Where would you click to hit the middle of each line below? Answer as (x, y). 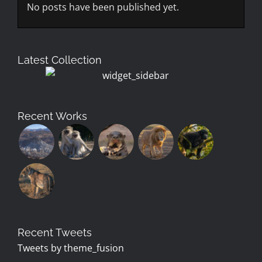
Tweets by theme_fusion (71, 248)
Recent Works (52, 116)
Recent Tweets (55, 233)
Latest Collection (60, 60)
